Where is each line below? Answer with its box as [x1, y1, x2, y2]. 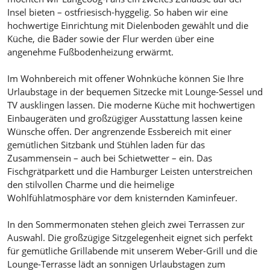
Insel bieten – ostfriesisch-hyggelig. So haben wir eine [7, 5, 228, 18]
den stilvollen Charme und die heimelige [7, 178, 174, 190]
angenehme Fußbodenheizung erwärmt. [7, 45, 174, 58]
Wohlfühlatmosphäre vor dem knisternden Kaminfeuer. [7, 191, 237, 204]
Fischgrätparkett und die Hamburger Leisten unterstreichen [7, 165, 253, 177]
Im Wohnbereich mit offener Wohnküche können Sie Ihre [7, 72, 243, 84]
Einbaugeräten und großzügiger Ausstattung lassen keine [7, 111, 242, 124]
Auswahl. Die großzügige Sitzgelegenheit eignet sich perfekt [7, 231, 253, 243]
